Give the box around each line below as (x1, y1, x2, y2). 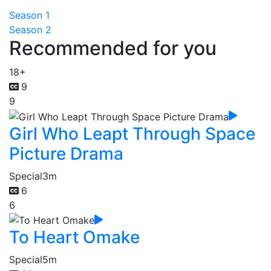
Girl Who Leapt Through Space (9, 123, 255, 144)
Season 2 (9, 24, 51, 36)
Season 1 (9, 9, 50, 21)
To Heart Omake (9, 227, 140, 248)
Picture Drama (9, 143, 123, 164)
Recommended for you (9, 36, 217, 60)
